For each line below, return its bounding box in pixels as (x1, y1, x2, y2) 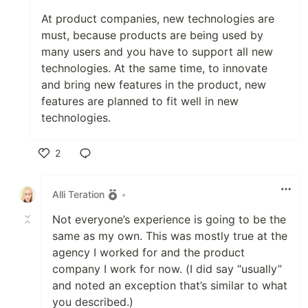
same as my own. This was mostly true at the (52, 228, 287, 243)
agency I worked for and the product (52, 245, 245, 259)
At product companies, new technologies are (41, 11, 274, 25)
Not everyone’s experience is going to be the (52, 212, 286, 226)
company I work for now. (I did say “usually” (52, 261, 282, 276)
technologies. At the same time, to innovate (41, 60, 267, 75)
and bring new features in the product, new (41, 77, 266, 91)
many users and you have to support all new (41, 44, 273, 58)
